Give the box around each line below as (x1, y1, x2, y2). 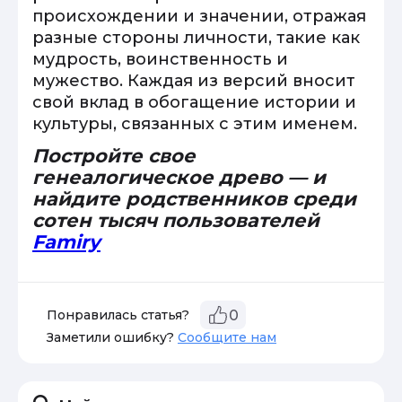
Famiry (32, 231, 100, 253)
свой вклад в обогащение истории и (32, 92, 356, 112)
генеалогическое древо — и (32, 166, 326, 188)
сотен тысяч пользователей (32, 209, 319, 232)
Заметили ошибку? (47, 329, 178, 345)
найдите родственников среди (32, 188, 356, 210)
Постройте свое (32, 144, 196, 167)
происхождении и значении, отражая (32, 6, 366, 26)
